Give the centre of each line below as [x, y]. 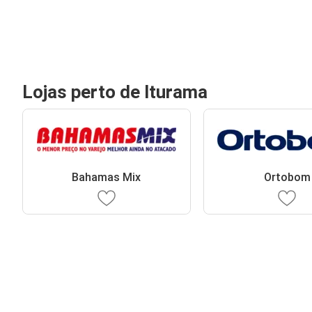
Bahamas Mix [107, 177]
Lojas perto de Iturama [115, 92]
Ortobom [287, 177]
